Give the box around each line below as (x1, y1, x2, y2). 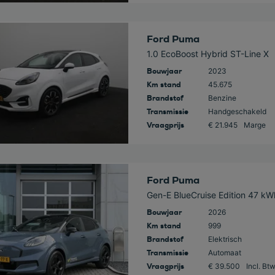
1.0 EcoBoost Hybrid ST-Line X (146, 48, 269, 60)
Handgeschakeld (207, 107, 266, 117)
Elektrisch (207, 234, 242, 244)
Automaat (207, 248, 241, 258)
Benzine (207, 93, 236, 103)
